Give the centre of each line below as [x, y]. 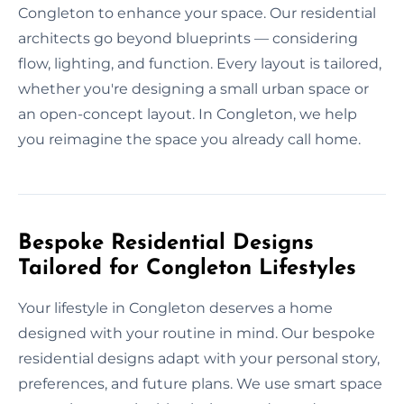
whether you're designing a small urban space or [193, 88]
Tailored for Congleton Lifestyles [187, 268]
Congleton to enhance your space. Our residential [197, 13]
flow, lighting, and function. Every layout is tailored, [200, 63]
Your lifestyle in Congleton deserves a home [175, 308]
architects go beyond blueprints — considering [188, 38]
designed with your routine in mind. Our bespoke [197, 333]
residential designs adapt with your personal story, [199, 358]
